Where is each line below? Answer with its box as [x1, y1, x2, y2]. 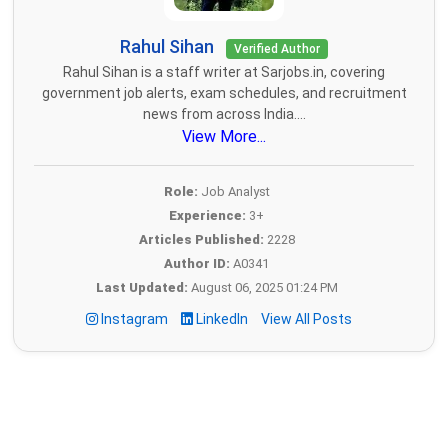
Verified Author [234, 42, 320, 57]
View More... [182, 127, 266, 147]
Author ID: [164, 256, 230, 272]
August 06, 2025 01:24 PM [187, 280, 338, 296]
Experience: [169, 208, 246, 224]
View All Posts [261, 311, 352, 328]
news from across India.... [142, 106, 306, 123]
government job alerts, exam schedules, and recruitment [41, 85, 407, 102]
